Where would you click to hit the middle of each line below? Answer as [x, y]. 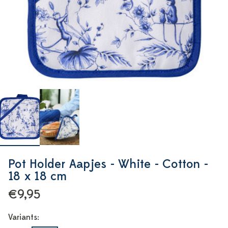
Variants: [24, 217]
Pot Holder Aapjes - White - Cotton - [108, 164]
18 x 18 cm [38, 176]
